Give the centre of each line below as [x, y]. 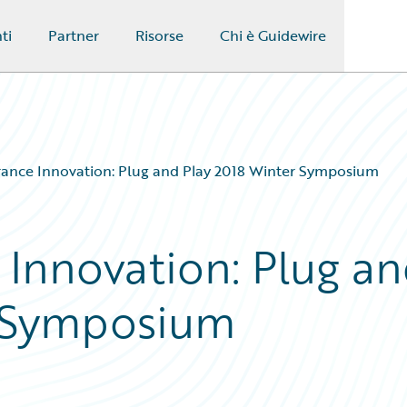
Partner [73, 35]
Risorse [159, 35]
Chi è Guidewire [273, 35]
